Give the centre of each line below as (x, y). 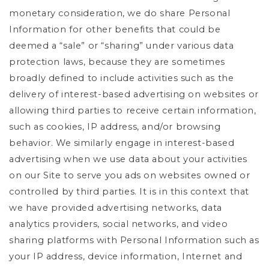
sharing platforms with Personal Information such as (134, 240)
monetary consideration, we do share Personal (120, 13)
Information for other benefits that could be (115, 29)
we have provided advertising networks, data (116, 207)
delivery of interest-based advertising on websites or (134, 94)
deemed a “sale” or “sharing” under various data (122, 45)
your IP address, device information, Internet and (126, 256)
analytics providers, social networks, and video (119, 224)
